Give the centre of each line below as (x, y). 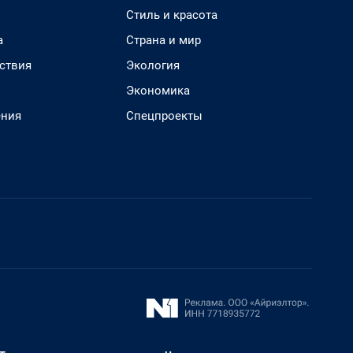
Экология (153, 65)
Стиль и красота (172, 15)
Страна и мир (163, 40)
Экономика (158, 91)
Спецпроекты (164, 116)
